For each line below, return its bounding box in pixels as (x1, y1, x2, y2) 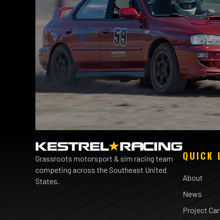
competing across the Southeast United (35, 165, 166, 174)
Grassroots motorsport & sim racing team (35, 153, 173, 163)
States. (35, 176, 59, 186)
